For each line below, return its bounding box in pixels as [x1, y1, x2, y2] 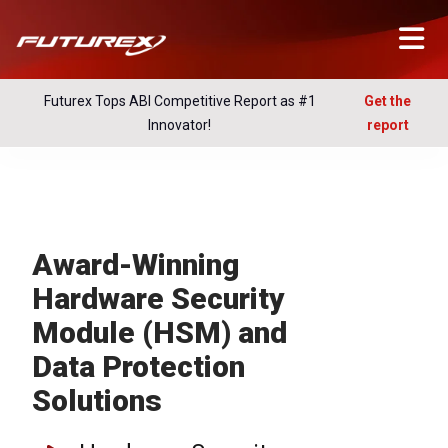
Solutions [32, 383, 162, 418]
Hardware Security [32, 281, 285, 316]
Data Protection [32, 349, 245, 384]
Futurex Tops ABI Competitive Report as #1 [43, 93, 316, 109]
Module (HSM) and [32, 315, 287, 350]
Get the [364, 93, 411, 109]
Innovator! [148, 117, 211, 133]
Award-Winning [32, 247, 239, 282]
